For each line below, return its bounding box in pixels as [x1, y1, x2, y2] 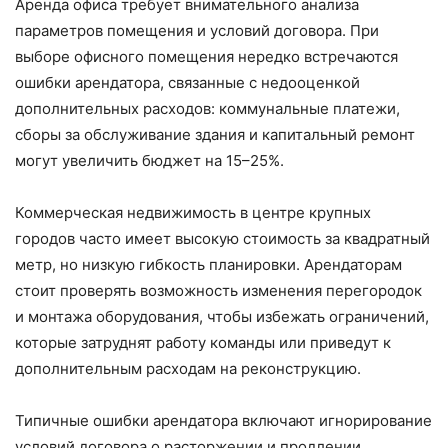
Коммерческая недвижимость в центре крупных [15, 203, 371, 223]
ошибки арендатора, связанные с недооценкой [15, 73, 360, 93]
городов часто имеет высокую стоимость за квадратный [15, 229, 430, 249]
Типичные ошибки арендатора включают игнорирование [15, 411, 432, 431]
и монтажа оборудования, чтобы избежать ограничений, [15, 307, 429, 327]
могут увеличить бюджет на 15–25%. [15, 151, 284, 171]
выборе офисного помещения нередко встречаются [15, 47, 398, 67]
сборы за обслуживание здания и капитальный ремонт [15, 125, 415, 145]
